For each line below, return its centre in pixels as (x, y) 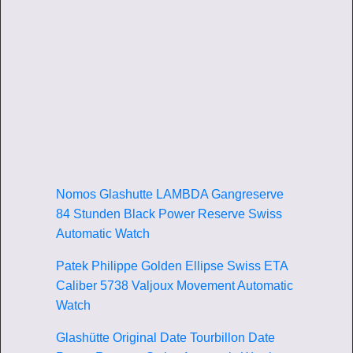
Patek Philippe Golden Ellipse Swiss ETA (172, 266)
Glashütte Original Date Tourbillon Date (165, 337)
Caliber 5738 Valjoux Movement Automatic (175, 285)
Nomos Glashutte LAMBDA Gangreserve (170, 194)
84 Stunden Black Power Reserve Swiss (169, 214)
